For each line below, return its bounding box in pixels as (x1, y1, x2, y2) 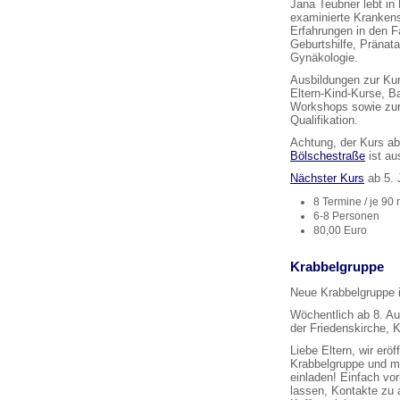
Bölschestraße (290, 149, 365, 162)
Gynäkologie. (290, 51, 358, 64)
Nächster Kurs (290, 171, 364, 185)
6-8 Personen (313, 210, 379, 222)
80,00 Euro (313, 224, 367, 237)
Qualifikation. (290, 113, 358, 127)
